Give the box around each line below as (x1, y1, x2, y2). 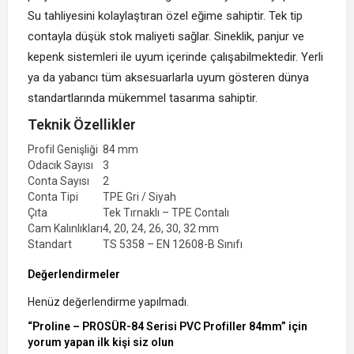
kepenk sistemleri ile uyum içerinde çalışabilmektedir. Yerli (28, 49, 323, 64)
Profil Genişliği (28, 142, 98, 156)
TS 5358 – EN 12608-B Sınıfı (103, 237, 243, 250)
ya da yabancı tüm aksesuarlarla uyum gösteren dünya (28, 70, 309, 85)
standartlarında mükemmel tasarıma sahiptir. (28, 90, 258, 105)
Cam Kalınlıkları (28, 221, 103, 235)
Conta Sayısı (28, 174, 89, 187)
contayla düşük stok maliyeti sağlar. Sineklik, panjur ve (28, 28, 304, 43)
